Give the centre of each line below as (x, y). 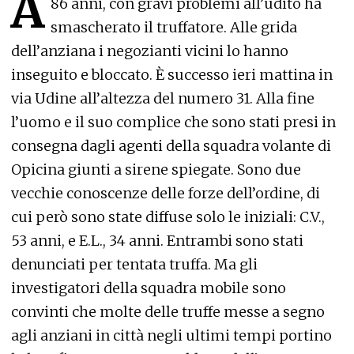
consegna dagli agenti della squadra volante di (171, 146)
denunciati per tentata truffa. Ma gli (134, 264)
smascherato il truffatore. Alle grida (174, 27)
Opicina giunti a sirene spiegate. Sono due (156, 169)
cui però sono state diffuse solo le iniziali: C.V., (168, 217)
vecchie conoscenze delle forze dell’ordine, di (166, 193)
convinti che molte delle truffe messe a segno (168, 312)
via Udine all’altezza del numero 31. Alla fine (163, 98)
